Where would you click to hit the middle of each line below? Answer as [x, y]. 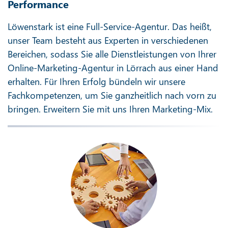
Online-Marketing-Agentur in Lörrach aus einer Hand [113, 68]
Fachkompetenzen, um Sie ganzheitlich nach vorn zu [112, 95]
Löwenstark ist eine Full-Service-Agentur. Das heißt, [110, 27]
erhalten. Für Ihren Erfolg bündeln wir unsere [96, 82]
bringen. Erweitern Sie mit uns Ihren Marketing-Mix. [110, 109]
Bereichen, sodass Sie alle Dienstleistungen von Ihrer [112, 54]
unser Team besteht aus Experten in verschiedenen [108, 40]
